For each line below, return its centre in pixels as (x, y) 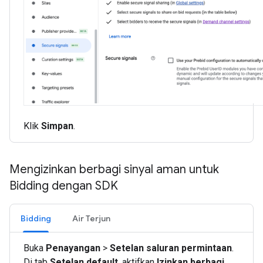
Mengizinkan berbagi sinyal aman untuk (114, 170)
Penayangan (73, 248)
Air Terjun (91, 219)
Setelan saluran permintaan (171, 248)
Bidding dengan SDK (64, 186)
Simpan (57, 126)
